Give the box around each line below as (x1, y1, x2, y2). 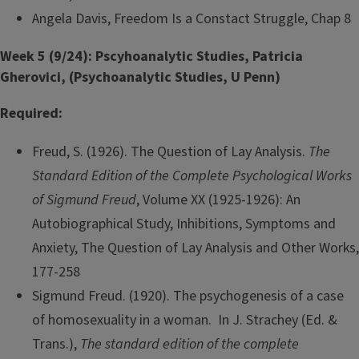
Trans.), (32, 333, 80, 354)
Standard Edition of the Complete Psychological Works (32, 165, 352, 186)
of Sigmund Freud (32, 189, 136, 210)
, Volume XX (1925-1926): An (136, 189, 301, 210)
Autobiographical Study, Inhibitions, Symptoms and (32, 213, 336, 234)
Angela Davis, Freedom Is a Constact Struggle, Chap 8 (32, 9, 351, 30)
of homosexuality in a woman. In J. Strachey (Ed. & (32, 309, 337, 330)
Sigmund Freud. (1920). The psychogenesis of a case (32, 285, 344, 306)
